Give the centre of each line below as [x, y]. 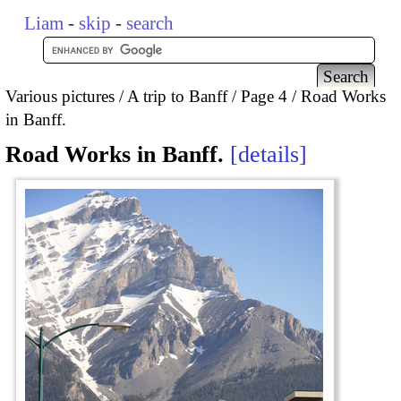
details [269, 155]
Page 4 [264, 96]
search [150, 23]
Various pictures [60, 96]
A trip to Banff [177, 96]
